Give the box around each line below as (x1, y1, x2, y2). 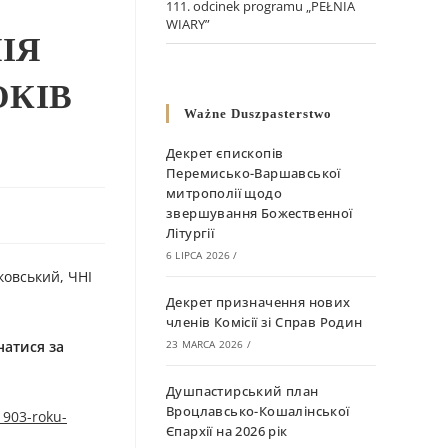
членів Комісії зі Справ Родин (166, 313, 363, 332)
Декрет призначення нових (166, 293, 351, 312)
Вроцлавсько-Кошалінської (166, 402, 350, 421)
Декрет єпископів (166, 144, 284, 163)
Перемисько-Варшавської (166, 164, 341, 183)
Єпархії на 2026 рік (166, 422, 288, 441)
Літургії (166, 224, 215, 243)
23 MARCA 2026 (166, 337, 244, 352)
